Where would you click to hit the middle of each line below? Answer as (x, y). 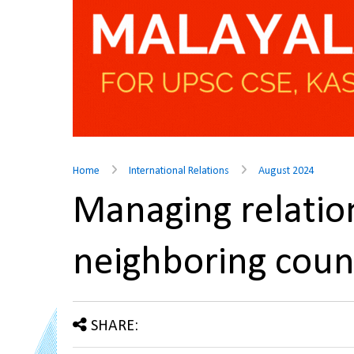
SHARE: (115, 326)
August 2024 (286, 171)
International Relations (179, 171)
